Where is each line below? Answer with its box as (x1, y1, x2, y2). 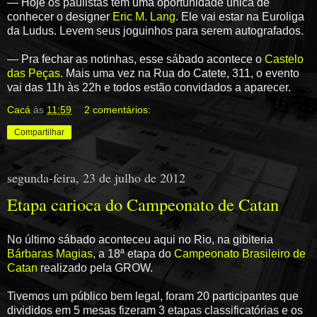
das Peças (7, 67, 60, 80)
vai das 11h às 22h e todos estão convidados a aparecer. (7, 81, 291, 94)
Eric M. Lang (113, 11, 175, 23)
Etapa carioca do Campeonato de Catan (7, 192, 279, 217)
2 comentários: (84, 104, 151, 116)
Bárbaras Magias (7, 247, 93, 260)
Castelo (265, 53, 304, 66)
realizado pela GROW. (38, 261, 153, 274)
